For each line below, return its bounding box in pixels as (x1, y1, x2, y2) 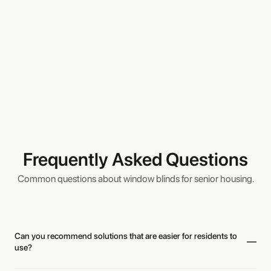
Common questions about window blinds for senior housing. (17, 172, 254, 184)
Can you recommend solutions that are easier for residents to (15, 230, 237, 241)
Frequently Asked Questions (23, 148, 248, 170)
